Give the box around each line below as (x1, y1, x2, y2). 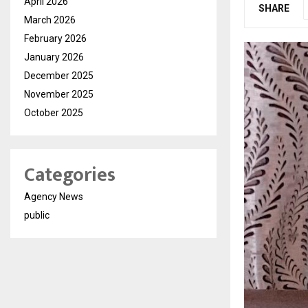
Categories (24, 159, 115, 191)
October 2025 (24, 107, 83, 118)
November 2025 (24, 89, 93, 100)
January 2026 (24, 52, 84, 63)
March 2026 (24, 14, 76, 25)
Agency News (24, 191, 83, 202)
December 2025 (24, 70, 93, 81)
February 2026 (24, 33, 87, 44)
